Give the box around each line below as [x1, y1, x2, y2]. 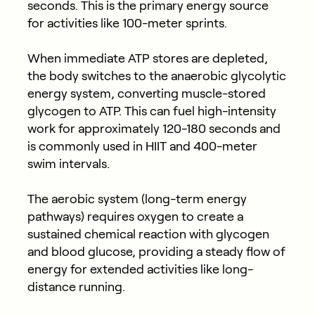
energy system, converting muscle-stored [27, 86, 266, 101]
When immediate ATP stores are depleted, [27, 51, 268, 65]
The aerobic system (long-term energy [27, 191, 247, 206]
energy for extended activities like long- [27, 262, 253, 276]
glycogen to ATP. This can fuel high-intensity [27, 103, 276, 118]
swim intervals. [27, 156, 110, 171]
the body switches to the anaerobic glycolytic [27, 68, 286, 83]
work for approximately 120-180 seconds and [27, 121, 281, 136]
